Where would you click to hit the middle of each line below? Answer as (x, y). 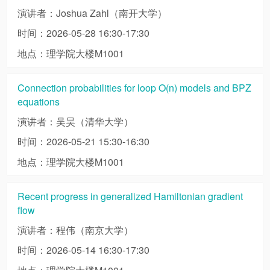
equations (38, 102)
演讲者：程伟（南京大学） (75, 230)
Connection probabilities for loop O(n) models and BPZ (134, 88)
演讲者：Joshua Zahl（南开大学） (92, 13)
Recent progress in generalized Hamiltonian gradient (130, 196)
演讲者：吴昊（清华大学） (75, 121)
